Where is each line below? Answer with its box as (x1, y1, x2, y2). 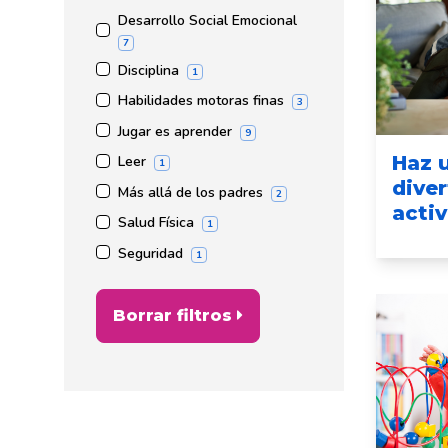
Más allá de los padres (118, 182, 263, 202)
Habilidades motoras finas (118, 91, 284, 111)
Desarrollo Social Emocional (118, 10, 297, 30)
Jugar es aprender (118, 121, 232, 141)
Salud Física (118, 213, 194, 233)
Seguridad (118, 243, 183, 263)
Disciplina (118, 60, 179, 80)
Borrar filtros (113, 306, 232, 326)
